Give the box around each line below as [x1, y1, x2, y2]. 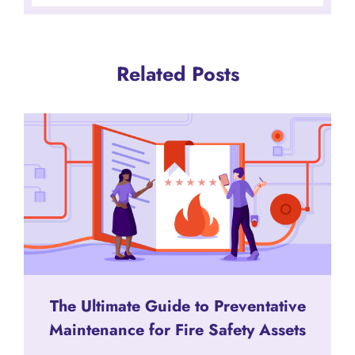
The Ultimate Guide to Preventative [49, 294, 306, 318]
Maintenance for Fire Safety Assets [49, 318, 306, 342]
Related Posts [116, 59, 239, 88]
